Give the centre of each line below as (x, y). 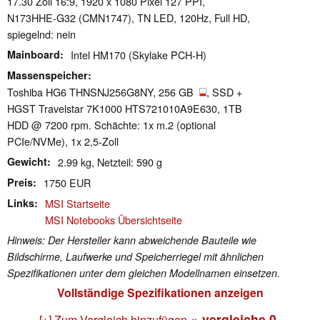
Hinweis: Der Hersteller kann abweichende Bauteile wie (132, 240)
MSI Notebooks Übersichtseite (114, 219)
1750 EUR (67, 182)
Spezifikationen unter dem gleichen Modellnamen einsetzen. (144, 272)
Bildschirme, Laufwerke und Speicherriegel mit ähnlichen (135, 256)
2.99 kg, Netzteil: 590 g (110, 161)
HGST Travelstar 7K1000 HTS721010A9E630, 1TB (125, 108)
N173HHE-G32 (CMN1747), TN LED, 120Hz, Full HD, (129, 17)
